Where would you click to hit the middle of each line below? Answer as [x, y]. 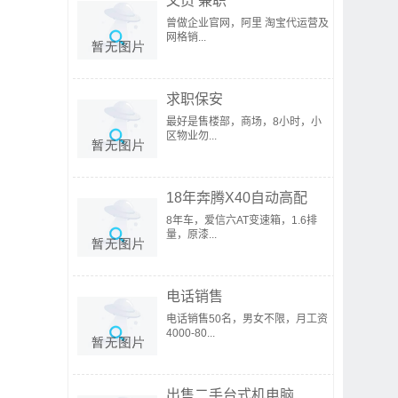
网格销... [186, 37]
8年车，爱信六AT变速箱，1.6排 [242, 220]
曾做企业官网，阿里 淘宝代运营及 [247, 23]
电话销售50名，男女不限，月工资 [247, 319]
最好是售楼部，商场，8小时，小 [244, 122]
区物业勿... [191, 136]
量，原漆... [191, 235]
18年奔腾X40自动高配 [237, 198]
